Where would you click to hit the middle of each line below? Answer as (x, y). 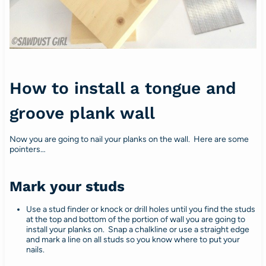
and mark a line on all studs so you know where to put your (133, 240)
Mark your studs (67, 187)
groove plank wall (82, 113)
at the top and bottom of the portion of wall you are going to (135, 220)
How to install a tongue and (123, 88)
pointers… (27, 150)
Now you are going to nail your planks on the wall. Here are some (129, 140)
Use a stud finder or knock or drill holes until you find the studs (140, 210)
